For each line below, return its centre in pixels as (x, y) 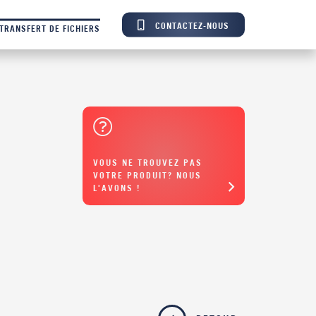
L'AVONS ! (117, 188)
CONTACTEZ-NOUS (193, 25)
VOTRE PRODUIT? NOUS (148, 175)
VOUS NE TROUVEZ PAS (148, 163)
